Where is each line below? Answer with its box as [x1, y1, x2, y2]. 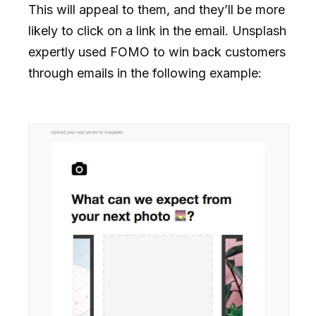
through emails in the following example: [28, 65, 262, 80]
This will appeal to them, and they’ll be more [28, 1, 285, 17]
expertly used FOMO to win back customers [28, 44, 286, 59]
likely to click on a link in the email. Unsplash [28, 23, 286, 38]
